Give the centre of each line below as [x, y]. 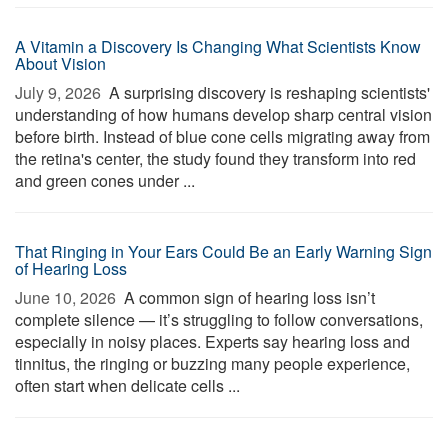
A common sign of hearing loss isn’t [247, 297]
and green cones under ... [105, 180]
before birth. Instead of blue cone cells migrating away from [222, 136]
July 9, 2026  [60, 92]
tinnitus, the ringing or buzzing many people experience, [212, 363]
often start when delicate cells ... [127, 385]
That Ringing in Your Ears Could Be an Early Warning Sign [223, 251]
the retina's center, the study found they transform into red [215, 158]
